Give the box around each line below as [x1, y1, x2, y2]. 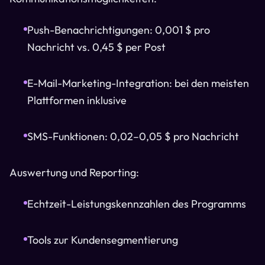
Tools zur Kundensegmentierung [27, 233, 178, 247]
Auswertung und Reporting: [9, 166, 139, 179]
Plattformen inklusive [27, 93, 127, 107]
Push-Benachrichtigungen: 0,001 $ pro [27, 23, 210, 37]
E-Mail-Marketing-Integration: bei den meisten [27, 76, 249, 90]
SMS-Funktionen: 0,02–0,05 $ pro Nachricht [27, 130, 239, 143]
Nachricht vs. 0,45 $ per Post [27, 40, 166, 54]
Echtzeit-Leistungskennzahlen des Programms [27, 197, 246, 211]
